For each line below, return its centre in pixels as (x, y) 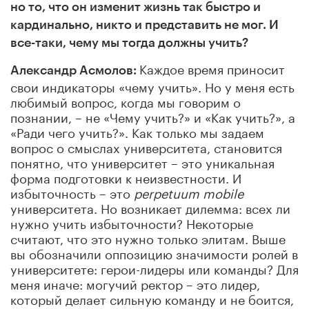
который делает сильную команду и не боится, (152, 298)
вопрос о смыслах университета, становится (146, 146)
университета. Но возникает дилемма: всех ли (150, 207)
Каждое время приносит (212, 67)
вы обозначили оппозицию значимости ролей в (154, 252)
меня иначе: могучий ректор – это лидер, (135, 282)
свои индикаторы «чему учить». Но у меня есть (152, 85)
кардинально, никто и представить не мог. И (144, 24)
